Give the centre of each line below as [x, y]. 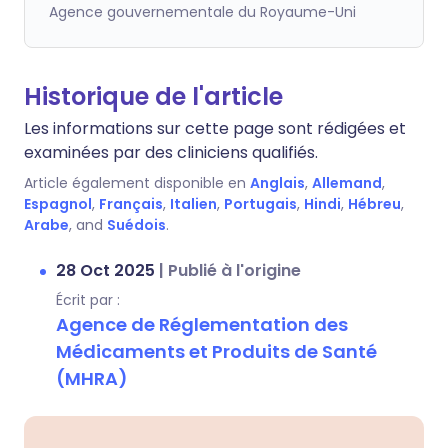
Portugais [260, 204]
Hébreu [374, 204]
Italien [193, 204]
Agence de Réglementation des [202, 324]
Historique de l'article [153, 96]
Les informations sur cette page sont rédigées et [215, 128]
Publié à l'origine [234, 270]
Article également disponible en [135, 183]
